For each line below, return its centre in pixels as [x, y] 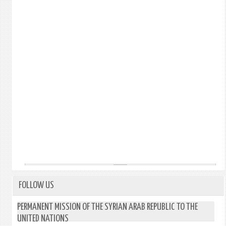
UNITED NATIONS [43, 219]
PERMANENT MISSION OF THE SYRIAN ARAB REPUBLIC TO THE [107, 207]
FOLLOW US [36, 185]
